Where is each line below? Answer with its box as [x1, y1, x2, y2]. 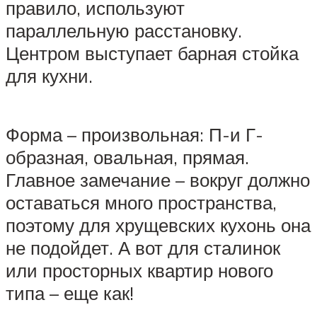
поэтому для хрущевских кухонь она [6, 213, 311, 236]
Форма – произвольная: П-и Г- [6, 122, 263, 146]
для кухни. [6, 64, 93, 87]
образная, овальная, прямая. [6, 145, 249, 168]
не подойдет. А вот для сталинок [6, 236, 280, 259]
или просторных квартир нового [6, 258, 273, 282]
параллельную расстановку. [6, 18, 242, 42]
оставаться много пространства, [6, 190, 277, 214]
